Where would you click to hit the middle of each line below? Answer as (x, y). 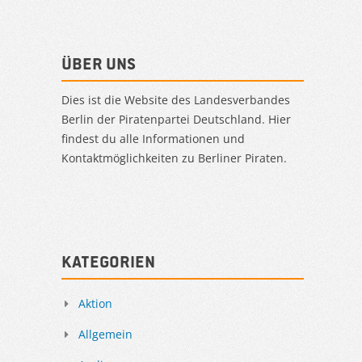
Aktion (95, 303)
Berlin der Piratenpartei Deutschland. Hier (176, 119)
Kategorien (108, 261)
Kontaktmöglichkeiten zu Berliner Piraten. (174, 158)
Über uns (99, 63)
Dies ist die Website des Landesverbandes (176, 99)
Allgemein (105, 334)
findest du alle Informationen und (153, 138)
